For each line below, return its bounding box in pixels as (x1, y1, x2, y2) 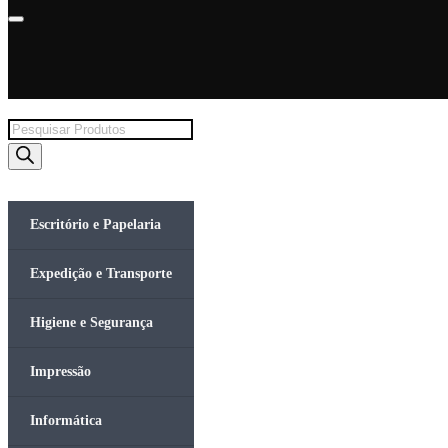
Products (7, 119, 62, 136)
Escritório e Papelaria (30, 217, 161, 232)
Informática (30, 413, 102, 428)
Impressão (30, 364, 91, 379)
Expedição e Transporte (30, 266, 172, 281)
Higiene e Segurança (30, 315, 153, 330)
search (7, 147, 47, 164)
